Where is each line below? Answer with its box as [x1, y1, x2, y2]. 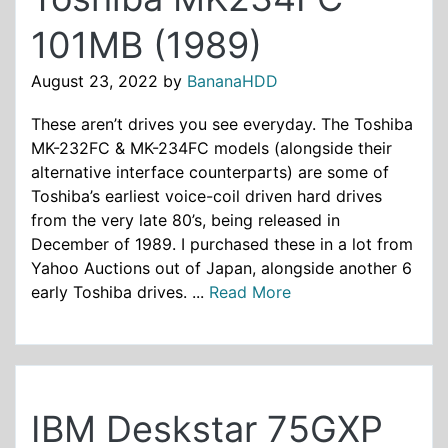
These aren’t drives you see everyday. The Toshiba [31, 114, 413, 135]
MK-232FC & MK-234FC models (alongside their [31, 138, 392, 159]
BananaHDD [187, 71, 278, 91]
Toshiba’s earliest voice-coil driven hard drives [31, 186, 382, 207]
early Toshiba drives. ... [31, 282, 209, 303]
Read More [209, 282, 291, 303]
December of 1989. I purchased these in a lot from [31, 234, 413, 255]
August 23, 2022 [31, 71, 158, 91]
